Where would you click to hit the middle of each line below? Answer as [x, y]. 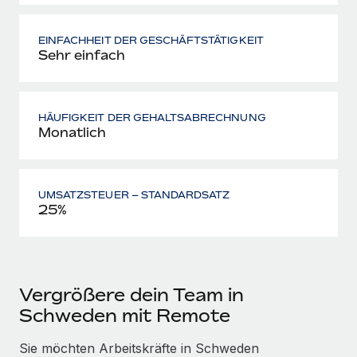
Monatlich [72, 132]
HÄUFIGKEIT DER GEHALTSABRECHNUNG [152, 117]
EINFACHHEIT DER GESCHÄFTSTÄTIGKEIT [151, 40]
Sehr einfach [82, 55]
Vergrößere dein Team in [131, 294]
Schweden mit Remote [125, 315]
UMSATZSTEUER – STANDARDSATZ [134, 194]
